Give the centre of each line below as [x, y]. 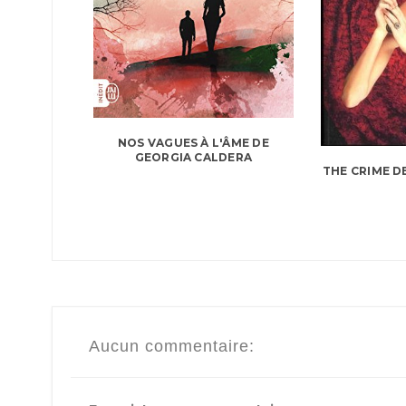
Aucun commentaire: [172, 347]
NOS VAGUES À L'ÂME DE [193, 142]
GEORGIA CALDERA [193, 157]
